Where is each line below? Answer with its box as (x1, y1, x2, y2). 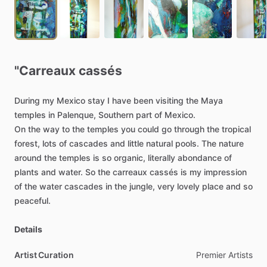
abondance (178, 153, 222, 163)
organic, (114, 153, 145, 163)
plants (14, 167, 39, 177)
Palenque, (57, 110, 96, 120)
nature (219, 138, 244, 148)
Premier (196, 250, 226, 260)
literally (148, 153, 175, 163)
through (174, 124, 204, 134)
